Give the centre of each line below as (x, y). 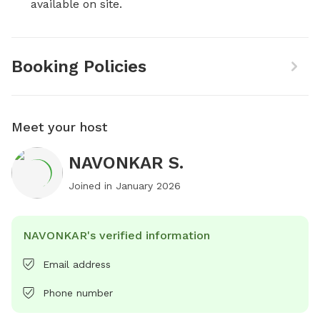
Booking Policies (79, 66)
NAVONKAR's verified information (116, 235)
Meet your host (59, 126)
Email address (77, 264)
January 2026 (148, 185)
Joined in (92, 185)
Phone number (78, 292)
